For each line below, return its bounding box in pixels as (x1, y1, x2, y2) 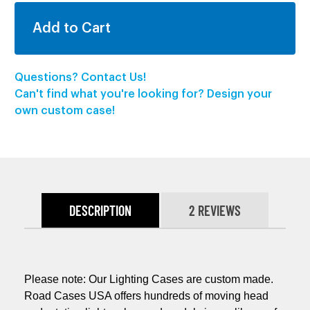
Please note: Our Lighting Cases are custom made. (24, 273, 273, 285)
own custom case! (15, 104, 115, 116)
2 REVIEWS (189, 201, 241, 219)
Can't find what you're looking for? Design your (15, 88, 272, 100)
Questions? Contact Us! (15, 71, 146, 83)
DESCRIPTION (69, 201, 131, 219)
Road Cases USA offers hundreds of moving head (24, 289, 268, 302)
